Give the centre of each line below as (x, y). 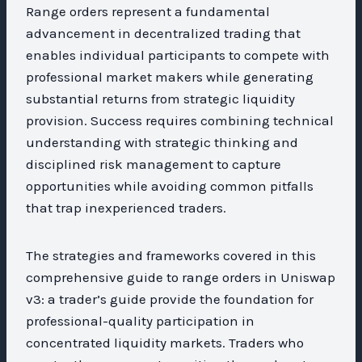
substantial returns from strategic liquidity (160, 98)
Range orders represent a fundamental (148, 11)
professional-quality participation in (140, 320)
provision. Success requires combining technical (180, 120)
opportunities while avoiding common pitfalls (170, 185)
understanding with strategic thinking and (162, 142)
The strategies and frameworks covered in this (171, 255)
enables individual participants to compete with (178, 55)
